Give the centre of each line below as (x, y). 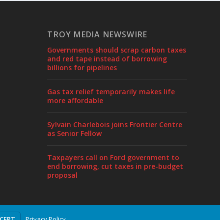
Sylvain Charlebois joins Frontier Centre (115, 124)
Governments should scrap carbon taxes (117, 50)
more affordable (75, 100)
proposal (63, 175)
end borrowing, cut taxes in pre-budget (115, 166)
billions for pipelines (82, 67)
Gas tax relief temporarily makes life (111, 91)
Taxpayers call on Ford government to (113, 157)
